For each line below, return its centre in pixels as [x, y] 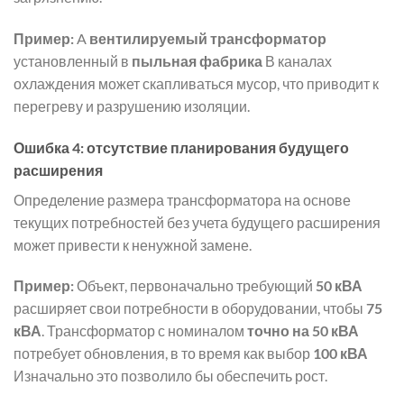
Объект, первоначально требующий [195, 286]
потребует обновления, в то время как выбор [163, 353]
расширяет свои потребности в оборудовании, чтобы [190, 308]
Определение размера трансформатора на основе [182, 199]
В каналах [297, 60]
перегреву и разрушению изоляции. [132, 106]
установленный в [73, 60]
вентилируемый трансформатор [208, 38]
